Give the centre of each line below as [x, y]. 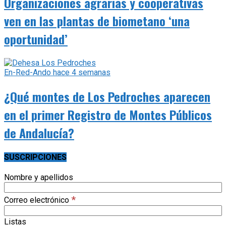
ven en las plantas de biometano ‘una [97, 20]
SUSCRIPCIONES [35, 157]
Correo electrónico [38, 200]
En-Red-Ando [27, 72]
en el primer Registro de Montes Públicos [108, 114]
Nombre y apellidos [39, 178]
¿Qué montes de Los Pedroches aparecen [107, 96]
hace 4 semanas [81, 72]
